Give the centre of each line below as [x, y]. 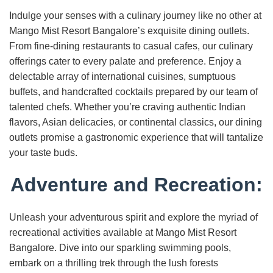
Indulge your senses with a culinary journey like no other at [135, 16]
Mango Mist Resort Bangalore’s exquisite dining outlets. [129, 31]
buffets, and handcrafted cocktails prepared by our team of [133, 92]
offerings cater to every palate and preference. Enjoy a [125, 61]
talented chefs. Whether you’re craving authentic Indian [127, 107]
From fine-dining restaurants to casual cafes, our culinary [131, 46]
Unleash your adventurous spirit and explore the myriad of [133, 217]
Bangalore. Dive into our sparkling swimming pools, [120, 248]
